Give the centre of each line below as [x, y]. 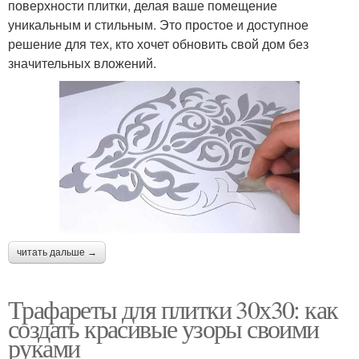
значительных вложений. [82, 63]
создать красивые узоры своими [163, 329]
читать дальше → [57, 253]
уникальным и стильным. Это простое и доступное [158, 24]
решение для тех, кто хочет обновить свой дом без [158, 43]
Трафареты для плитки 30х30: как [173, 309]
